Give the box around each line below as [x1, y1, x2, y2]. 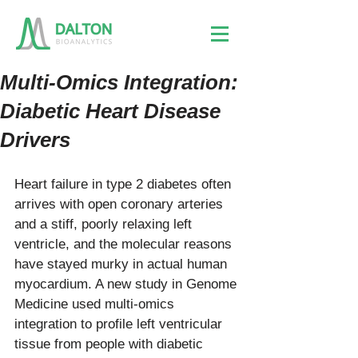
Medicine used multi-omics [14, 296, 178, 312]
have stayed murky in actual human [14, 257, 231, 272]
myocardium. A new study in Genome [14, 276, 241, 292]
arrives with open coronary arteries [14, 197, 227, 212]
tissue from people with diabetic [14, 336, 207, 352]
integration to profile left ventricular [14, 316, 226, 332]
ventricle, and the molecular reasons [14, 237, 236, 252]
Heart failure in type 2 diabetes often [14, 177, 235, 192]
